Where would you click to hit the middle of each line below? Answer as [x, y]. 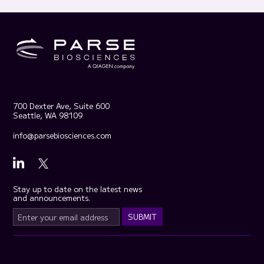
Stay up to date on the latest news [78, 189]
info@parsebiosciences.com [62, 136]
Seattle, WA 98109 [48, 115]
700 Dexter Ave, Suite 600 [62, 106]
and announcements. [52, 198]
